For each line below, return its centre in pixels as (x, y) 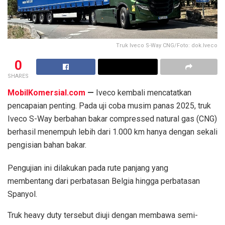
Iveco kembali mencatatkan (144, 92)
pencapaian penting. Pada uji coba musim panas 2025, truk (109, 105)
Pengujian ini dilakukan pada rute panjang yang (88, 168)
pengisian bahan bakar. (47, 145)
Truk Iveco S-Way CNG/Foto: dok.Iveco (167, 45)
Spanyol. (22, 194)
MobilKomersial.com (46, 92)
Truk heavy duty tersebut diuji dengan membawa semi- (103, 215)
